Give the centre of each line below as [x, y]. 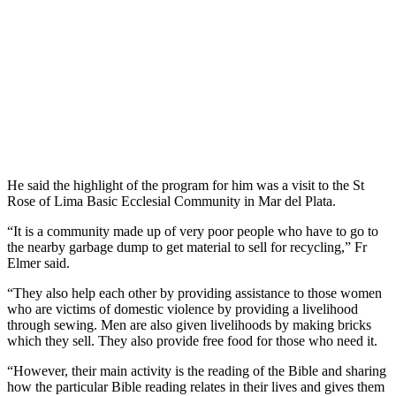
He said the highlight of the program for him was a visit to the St [186, 186]
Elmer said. [38, 263]
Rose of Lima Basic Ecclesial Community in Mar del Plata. [171, 202]
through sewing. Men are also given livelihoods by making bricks [189, 325]
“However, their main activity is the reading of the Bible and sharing [197, 371]
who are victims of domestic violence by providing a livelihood [183, 309]
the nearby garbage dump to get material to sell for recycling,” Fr [187, 247]
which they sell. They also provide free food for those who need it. [192, 341]
